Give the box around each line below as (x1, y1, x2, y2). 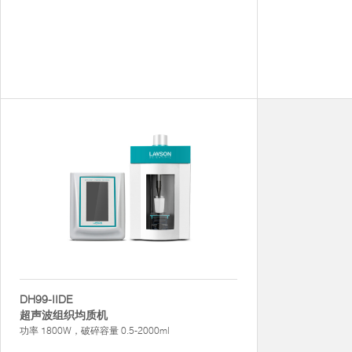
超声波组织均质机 (20, 308, 108, 322)
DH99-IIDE (20, 292, 73, 306)
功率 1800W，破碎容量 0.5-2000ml (20, 324, 170, 336)
